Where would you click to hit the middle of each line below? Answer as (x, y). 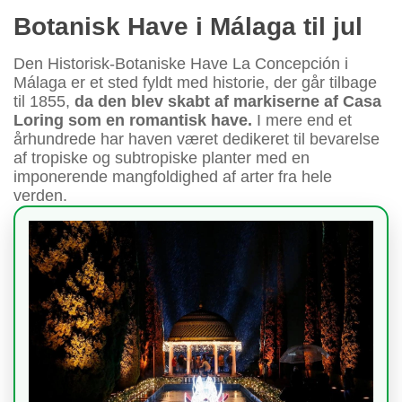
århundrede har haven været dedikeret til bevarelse (197, 140)
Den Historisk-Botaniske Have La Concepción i (181, 64)
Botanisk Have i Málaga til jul (188, 27)
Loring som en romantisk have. (133, 121)
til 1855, (44, 102)
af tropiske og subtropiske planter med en (162, 158)
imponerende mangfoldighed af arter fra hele (173, 177)
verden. (40, 196)
